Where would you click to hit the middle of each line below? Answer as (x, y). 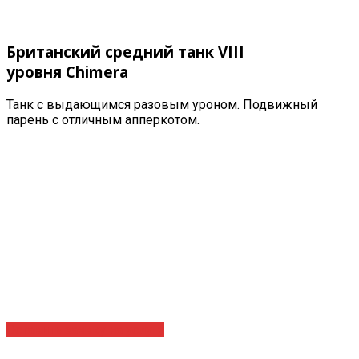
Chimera (97, 72)
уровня (36, 72)
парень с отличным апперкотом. (103, 119)
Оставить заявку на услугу (85, 329)
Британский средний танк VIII (125, 52)
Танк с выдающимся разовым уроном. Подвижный (162, 104)
